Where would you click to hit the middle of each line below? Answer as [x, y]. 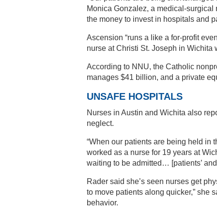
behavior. [102, 203]
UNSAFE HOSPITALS [135, 97]
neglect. [100, 124]
